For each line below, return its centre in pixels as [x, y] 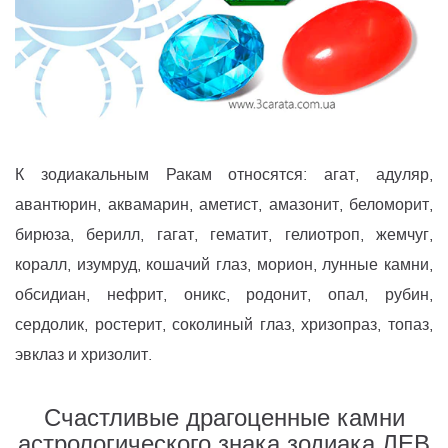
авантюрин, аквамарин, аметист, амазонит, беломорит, [224, 205]
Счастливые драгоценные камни [224, 418]
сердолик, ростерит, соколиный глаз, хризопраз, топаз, [224, 325]
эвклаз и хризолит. [83, 355]
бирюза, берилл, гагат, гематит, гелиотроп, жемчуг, [224, 235]
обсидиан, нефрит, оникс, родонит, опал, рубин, [224, 295]
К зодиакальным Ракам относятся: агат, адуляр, [224, 175]
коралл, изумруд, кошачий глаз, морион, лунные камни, [224, 265]
